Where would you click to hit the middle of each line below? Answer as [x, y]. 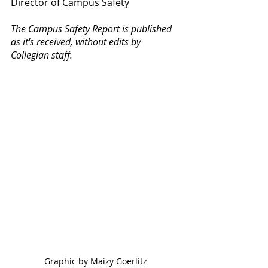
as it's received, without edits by [77, 42]
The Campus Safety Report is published [92, 29]
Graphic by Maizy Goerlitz [96, 261]
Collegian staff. [42, 55]
